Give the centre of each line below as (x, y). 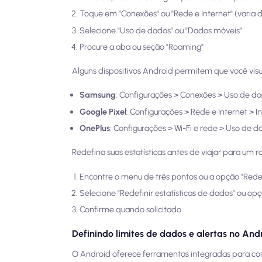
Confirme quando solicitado (130, 210)
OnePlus (95, 128)
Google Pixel (103, 111)
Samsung (98, 95)
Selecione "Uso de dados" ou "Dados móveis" (161, 30)
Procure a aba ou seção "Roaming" (142, 47)
